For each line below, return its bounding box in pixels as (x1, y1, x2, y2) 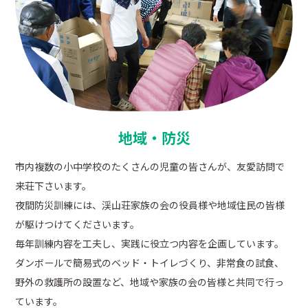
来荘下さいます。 (15, 179, 92, 193)
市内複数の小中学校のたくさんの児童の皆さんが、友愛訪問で (15, 159, 285, 174)
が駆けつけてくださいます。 (15, 217, 140, 232)
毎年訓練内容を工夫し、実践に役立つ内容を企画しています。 (15, 236, 285, 251)
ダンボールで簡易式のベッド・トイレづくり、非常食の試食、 (15, 256, 285, 270)
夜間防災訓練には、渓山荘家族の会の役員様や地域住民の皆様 (15, 198, 285, 212)
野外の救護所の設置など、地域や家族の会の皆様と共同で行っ (15, 275, 285, 289)
